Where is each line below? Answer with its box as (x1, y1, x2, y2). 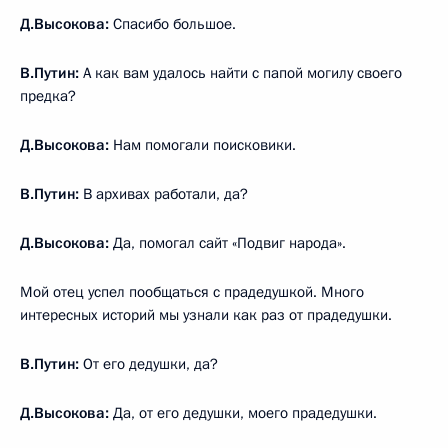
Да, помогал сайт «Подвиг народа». (109, 232, 346, 253)
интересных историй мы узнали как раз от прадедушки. (20, 304, 392, 325)
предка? (20, 85, 76, 106)
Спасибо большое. (109, 13, 236, 34)
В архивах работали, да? (83, 183, 248, 204)
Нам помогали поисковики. (109, 134, 296, 155)
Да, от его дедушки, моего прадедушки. (109, 402, 377, 423)
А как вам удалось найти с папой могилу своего (83, 62, 402, 83)
